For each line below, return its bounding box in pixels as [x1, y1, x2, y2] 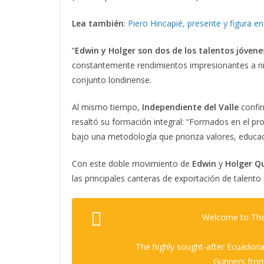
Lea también [72, 18, 124, 29]
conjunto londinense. [72, 74, 151, 86]
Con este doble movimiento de [72, 158, 192, 170]
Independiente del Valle [142, 101, 241, 113]
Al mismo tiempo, [72, 101, 142, 113]
